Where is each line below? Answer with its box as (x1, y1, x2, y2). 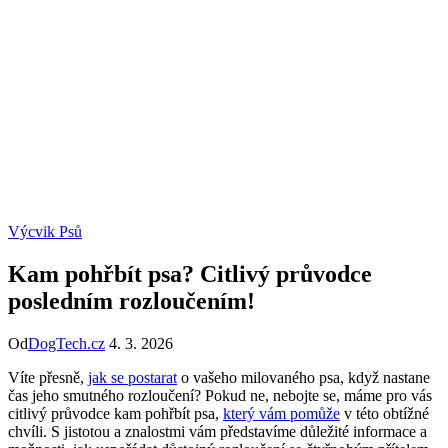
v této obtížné (340, 405, 429, 423)
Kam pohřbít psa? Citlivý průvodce (8, 261, 372, 288)
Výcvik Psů (8, 223, 82, 241)
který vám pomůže (223, 405, 340, 423)
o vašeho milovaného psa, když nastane (177, 369, 430, 387)
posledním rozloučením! (8, 288, 255, 315)
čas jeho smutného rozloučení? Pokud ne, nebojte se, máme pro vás (8, 387, 432, 405)
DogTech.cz (28, 335, 105, 353)
